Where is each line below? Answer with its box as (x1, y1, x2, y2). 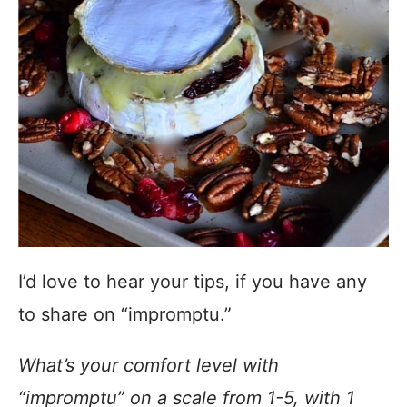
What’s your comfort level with (18, 353, 279, 376)
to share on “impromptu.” (18, 303, 232, 325)
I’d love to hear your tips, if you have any (18, 270, 367, 293)
